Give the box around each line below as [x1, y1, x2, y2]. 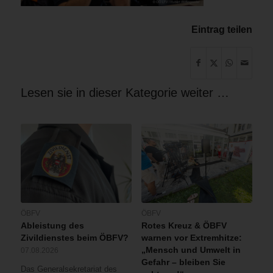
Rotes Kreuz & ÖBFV [141, 221, 227, 231]
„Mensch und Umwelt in [141, 245, 241, 255]
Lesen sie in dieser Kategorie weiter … [20, 85, 229, 99]
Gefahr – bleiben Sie [141, 257, 225, 268]
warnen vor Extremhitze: [141, 233, 242, 243]
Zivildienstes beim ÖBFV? [20, 233, 129, 243]
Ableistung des [20, 221, 84, 231]
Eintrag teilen [191, 24, 253, 35]
